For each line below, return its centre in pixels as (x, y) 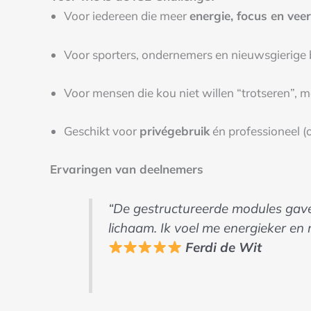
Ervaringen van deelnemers (127, 169)
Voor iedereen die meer (127, 16)
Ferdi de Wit (223, 247)
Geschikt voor (102, 131)
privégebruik (175, 131)
